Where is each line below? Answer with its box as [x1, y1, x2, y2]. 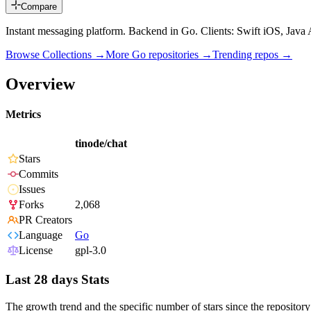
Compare [21, 1, 57, 12]
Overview [6, 74, 75, 93]
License [19, 244, 53, 257]
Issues [19, 183, 45, 196]
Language [19, 229, 62, 242]
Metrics [6, 108, 41, 121]
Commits [19, 168, 58, 180]
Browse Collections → [6, 49, 106, 61]
